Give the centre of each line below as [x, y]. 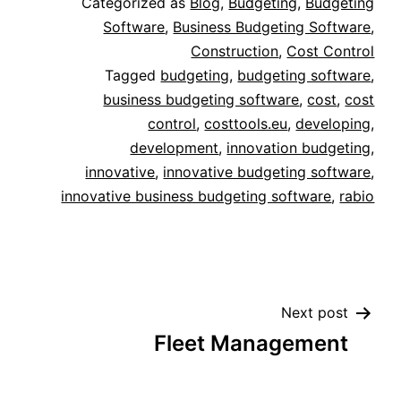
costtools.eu [246, 124]
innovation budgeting [299, 148]
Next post [315, 313]
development [175, 148]
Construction [235, 51]
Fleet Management [252, 344]
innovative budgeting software [267, 172]
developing [333, 124]
